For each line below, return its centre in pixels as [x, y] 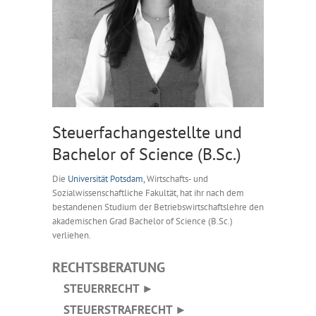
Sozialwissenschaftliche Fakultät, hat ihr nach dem [148, 193]
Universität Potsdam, [106, 178]
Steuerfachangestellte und [147, 132]
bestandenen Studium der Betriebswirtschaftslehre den [158, 207]
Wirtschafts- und [176, 178]
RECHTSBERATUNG [109, 267]
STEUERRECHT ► [103, 288]
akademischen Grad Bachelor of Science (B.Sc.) [142, 221]
